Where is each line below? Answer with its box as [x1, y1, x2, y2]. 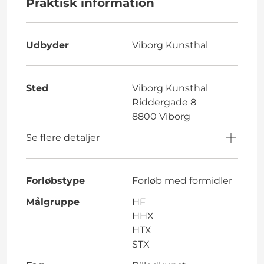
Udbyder [26, 39, 69, 51]
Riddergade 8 [132, 96, 196, 108]
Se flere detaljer [26, 131, 100, 143]
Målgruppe [26, 196, 80, 207]
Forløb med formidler [132, 174, 232, 186]
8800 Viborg [132, 110, 190, 122]
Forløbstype [26, 174, 85, 186]
